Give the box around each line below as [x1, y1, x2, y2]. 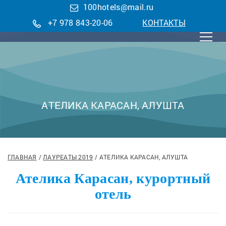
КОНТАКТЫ [142, 17, 186, 28]
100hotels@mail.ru [83, 2, 154, 12]
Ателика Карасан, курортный [15, 171, 211, 186]
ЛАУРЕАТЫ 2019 [43, 153, 93, 161]
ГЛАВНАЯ [8, 153, 37, 161]
